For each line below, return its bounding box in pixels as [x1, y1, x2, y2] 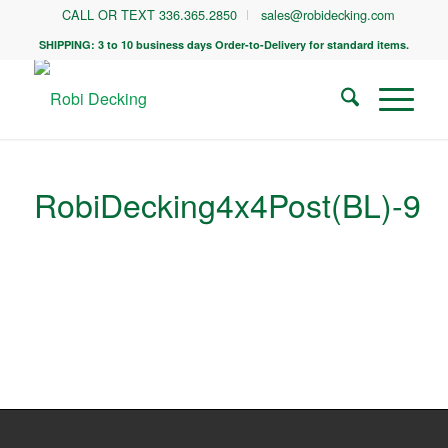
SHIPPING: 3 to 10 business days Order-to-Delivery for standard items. [38, 37, 409, 52]
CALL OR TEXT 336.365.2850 [62, 5, 238, 24]
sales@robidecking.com [261, 5, 396, 24]
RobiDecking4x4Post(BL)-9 [33, 181, 421, 227]
